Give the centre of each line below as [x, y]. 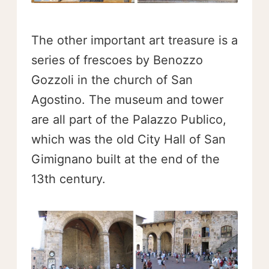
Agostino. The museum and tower [127, 100]
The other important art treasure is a [134, 41]
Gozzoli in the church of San [112, 80]
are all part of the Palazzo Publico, [129, 120]
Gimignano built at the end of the [125, 159]
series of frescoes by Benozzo [117, 60]
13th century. [68, 179]
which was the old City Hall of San [128, 140]
